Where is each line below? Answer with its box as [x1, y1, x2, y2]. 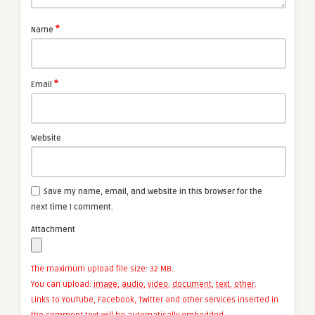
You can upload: [31, 279, 94, 289]
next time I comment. [31, 202, 113, 212]
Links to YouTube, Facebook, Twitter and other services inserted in [31, 295, 278, 304]
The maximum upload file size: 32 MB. [31, 264, 174, 274]
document [172, 279, 212, 289]
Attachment [31, 224, 75, 234]
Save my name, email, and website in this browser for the [44, 186, 262, 196]
